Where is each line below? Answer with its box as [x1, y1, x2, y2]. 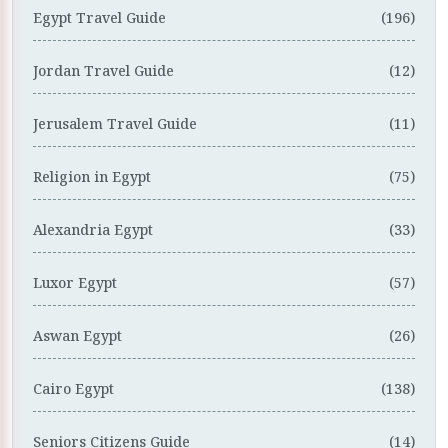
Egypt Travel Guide [33, 8, 166, 28]
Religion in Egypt [33, 167, 151, 187]
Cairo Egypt [33, 379, 114, 399]
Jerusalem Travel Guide [33, 114, 197, 134]
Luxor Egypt [33, 273, 117, 293]
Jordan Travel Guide [33, 61, 174, 81]
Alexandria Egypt [33, 220, 153, 240]
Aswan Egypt [33, 326, 122, 346]
